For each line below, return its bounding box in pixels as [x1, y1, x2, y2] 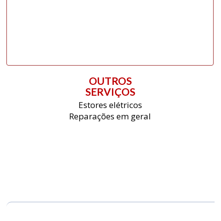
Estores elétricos [78, 99, 142, 111]
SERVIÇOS [85, 85, 135, 98]
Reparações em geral [69, 110, 151, 122]
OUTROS [88, 74, 132, 87]
